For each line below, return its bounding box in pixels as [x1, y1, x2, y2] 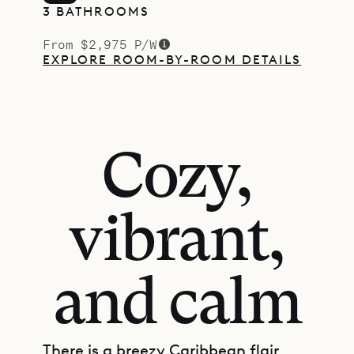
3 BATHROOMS [43, 4, 149, 19]
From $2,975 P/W [43, 36, 157, 51]
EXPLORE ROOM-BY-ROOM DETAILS [43, 52, 302, 67]
